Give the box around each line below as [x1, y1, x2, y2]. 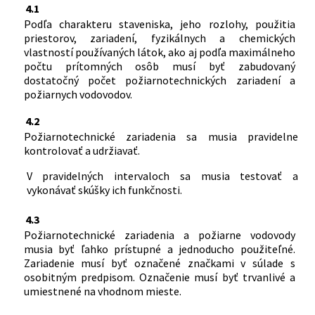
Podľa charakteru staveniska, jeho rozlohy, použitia [23, 16, 295, 31]
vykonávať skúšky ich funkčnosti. [26, 182, 182, 197]
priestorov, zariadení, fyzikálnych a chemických [23, 30, 295, 45]
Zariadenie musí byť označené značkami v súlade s [23, 255, 295, 270]
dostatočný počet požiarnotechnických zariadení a [23, 72, 295, 87]
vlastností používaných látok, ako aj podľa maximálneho [23, 44, 295, 59]
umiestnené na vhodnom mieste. [23, 283, 181, 298]
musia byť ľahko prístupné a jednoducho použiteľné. [23, 241, 295, 256]
